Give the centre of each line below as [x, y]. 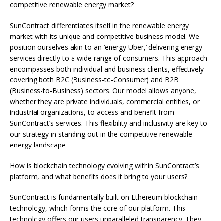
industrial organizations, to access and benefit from [92, 112]
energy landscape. [38, 145]
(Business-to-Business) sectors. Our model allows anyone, [103, 91]
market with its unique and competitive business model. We [105, 37]
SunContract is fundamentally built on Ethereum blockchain [104, 197]
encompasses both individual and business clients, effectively [107, 69]
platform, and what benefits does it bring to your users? [99, 177]
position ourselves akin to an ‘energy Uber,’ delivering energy [106, 47]
